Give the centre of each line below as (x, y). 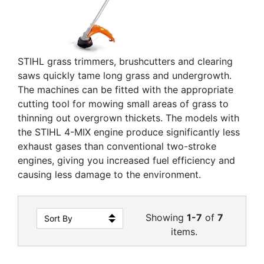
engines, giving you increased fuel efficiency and (126, 160)
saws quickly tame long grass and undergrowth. (125, 75)
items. (184, 232)
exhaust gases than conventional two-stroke (117, 146)
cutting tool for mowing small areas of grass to (123, 104)
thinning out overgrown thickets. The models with (128, 118)
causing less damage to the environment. (109, 174)
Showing (166, 217)
